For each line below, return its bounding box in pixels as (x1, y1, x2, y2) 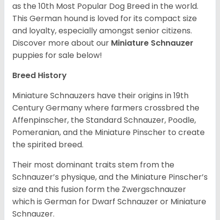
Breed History (12, 70, 67, 82)
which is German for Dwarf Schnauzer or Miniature (12, 196, 206, 208)
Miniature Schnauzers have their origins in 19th (12, 90, 189, 102)
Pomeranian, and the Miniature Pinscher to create (12, 127, 205, 138)
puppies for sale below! (12, 50, 102, 61)
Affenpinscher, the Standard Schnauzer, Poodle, (12, 114, 196, 126)
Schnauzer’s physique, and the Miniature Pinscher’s (12, 171, 208, 183)
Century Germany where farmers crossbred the (12, 102, 199, 114)
